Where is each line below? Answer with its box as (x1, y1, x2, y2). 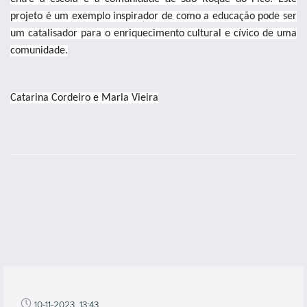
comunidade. (10, 45, 68, 56)
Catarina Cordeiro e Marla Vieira (10, 93, 158, 103)
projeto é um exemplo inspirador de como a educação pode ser (10, 11, 297, 22)
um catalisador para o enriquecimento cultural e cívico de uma (10, 28, 297, 39)
